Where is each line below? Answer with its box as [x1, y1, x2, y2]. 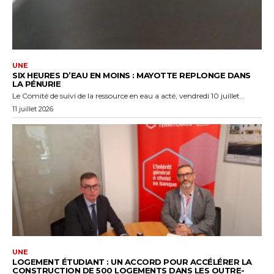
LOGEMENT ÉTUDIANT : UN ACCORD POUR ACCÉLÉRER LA [12, 257, 252, 267]
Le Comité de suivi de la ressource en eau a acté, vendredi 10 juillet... [12, 91, 245, 100]
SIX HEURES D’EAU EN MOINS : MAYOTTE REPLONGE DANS [12, 70, 251, 80]
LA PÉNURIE [12, 78, 61, 89]
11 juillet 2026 [12, 104, 53, 113]
